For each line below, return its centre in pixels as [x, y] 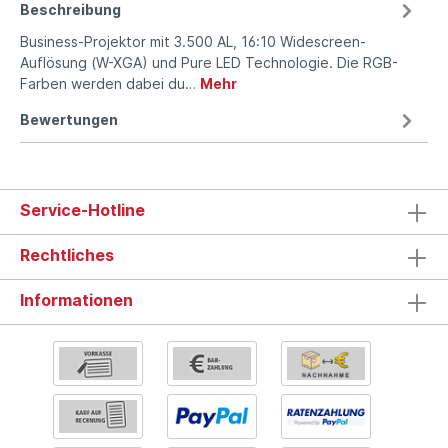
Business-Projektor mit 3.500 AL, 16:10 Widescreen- [193, 42]
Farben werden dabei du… [110, 84]
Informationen [76, 299]
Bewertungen [69, 120]
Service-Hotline [82, 209]
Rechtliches [67, 254]
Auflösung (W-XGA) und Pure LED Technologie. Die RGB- [209, 63]
